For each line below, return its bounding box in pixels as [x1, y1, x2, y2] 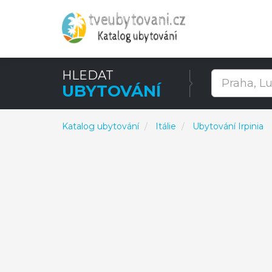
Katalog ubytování [62, 121, 139, 132]
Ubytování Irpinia [192, 121, 263, 132]
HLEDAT [62, 68, 114, 83]
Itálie [155, 121, 176, 132]
